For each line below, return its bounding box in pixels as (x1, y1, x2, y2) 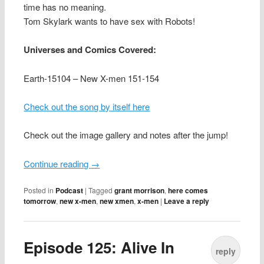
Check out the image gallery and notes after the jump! (24, 128, 229, 141)
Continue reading (24, 157, 91, 170)
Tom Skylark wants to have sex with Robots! (24, 14, 196, 27)
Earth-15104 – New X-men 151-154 (24, 71, 160, 84)
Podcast (55, 185, 84, 196)
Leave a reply (164, 196, 210, 207)
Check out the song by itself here (24, 100, 150, 113)
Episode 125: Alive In (24, 236, 175, 258)
